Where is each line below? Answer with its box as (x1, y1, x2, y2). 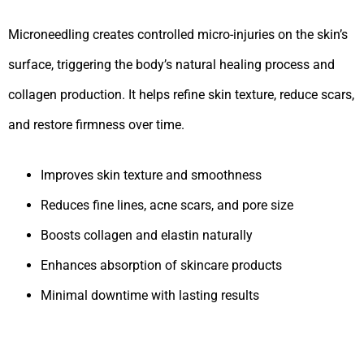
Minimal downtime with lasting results (41, 287, 259, 303)
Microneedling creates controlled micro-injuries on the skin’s (8, 26, 348, 42)
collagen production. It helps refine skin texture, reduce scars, (8, 86, 354, 102)
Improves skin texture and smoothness (41, 167, 262, 183)
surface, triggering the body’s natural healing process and (8, 56, 335, 72)
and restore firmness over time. (8, 116, 184, 132)
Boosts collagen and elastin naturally (41, 227, 253, 243)
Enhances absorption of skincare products (41, 257, 282, 273)
